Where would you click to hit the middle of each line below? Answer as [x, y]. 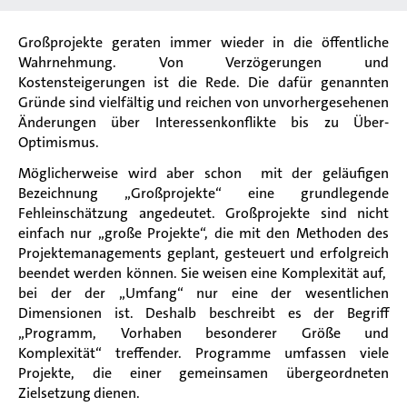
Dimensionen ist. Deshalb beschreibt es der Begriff [203, 313]
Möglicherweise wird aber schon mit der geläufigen [203, 173]
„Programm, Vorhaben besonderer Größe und [203, 333]
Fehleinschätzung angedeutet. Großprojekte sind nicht [203, 213]
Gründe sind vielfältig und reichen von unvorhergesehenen [203, 102]
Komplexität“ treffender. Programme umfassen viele [203, 352]
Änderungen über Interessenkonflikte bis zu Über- [203, 122]
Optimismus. [60, 142]
